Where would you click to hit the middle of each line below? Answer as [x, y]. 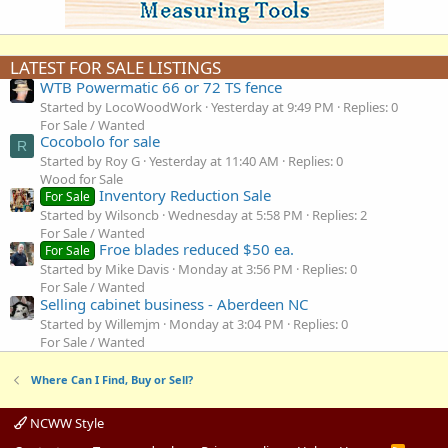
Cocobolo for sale [100, 140]
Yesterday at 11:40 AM [214, 160]
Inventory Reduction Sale [185, 195]
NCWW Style [65, 423]
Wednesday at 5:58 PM [235, 215]
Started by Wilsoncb [99, 215]
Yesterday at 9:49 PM [272, 106]
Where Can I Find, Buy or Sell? [111, 379]
